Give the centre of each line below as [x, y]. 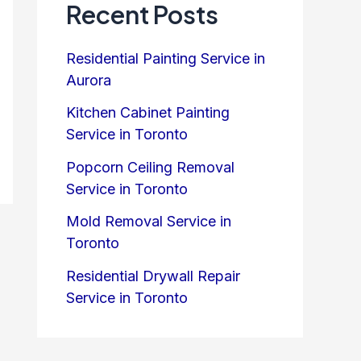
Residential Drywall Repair [153, 276]
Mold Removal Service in [149, 222]
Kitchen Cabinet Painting [148, 113]
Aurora [89, 80]
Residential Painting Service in [166, 58]
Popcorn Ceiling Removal [150, 167]
